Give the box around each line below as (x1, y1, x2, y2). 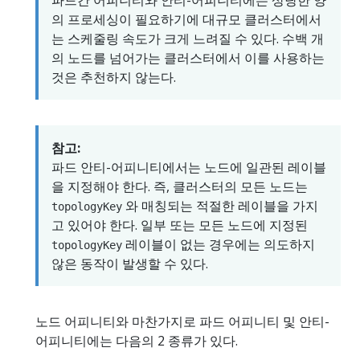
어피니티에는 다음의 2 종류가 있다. (35, 332, 238, 350)
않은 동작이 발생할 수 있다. (51, 255, 208, 273)
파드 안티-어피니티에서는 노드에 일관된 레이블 (51, 158, 326, 177)
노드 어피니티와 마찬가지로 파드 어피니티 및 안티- (35, 313, 329, 331)
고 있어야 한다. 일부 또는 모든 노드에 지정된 (51, 216, 308, 235)
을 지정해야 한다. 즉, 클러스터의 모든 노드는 (51, 178, 308, 196)
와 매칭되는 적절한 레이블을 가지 (122, 197, 318, 215)
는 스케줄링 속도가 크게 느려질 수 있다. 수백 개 (51, 30, 324, 48)
